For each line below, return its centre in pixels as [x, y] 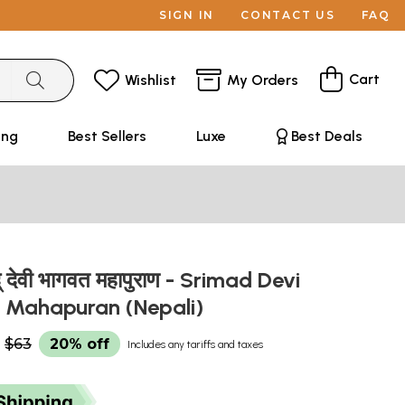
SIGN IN [187, 15]
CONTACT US [288, 15]
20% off [80, 344]
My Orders [263, 80]
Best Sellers [107, 136]
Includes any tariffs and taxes [195, 344]
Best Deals [326, 136]
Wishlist [151, 80]
